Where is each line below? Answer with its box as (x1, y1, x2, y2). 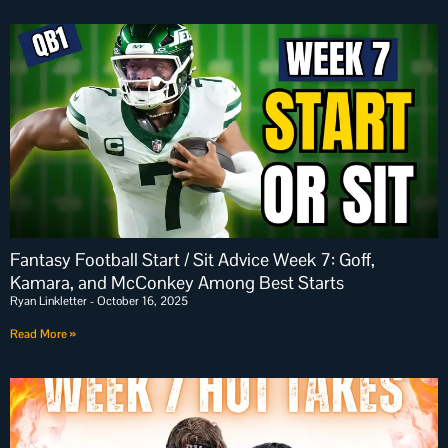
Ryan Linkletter (10, 293, 90, 309)
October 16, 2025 (94, 293, 188, 309)
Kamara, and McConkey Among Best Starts (10, 271, 344, 294)
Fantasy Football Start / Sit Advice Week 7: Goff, (10, 248, 375, 271)
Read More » (10, 326, 76, 342)
